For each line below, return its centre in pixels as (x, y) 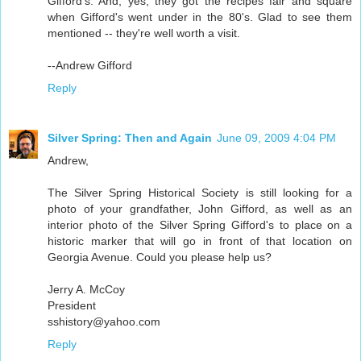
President (72, 306)
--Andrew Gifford (90, 66)
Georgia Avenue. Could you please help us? (160, 257)
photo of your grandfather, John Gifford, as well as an (200, 209)
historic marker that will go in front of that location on (200, 241)
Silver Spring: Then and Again (130, 138)
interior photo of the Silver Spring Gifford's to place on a (200, 225)
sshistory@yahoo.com (104, 322)
